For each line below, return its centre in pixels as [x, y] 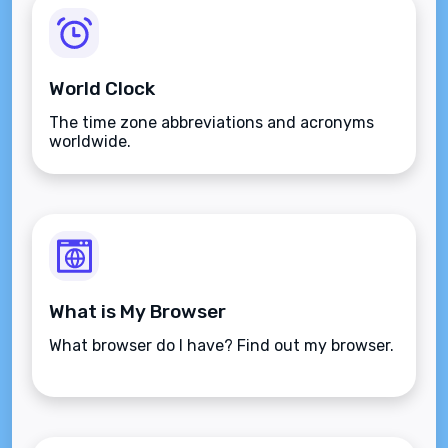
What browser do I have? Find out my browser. [221, 345]
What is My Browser [137, 311]
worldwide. [90, 141]
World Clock [102, 88]
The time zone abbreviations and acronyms [211, 122]
